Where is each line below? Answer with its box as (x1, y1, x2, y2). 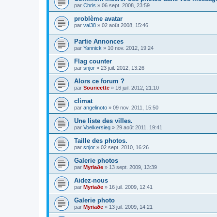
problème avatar (74, 15, 123, 22)
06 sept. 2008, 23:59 (102, 2, 150, 8)
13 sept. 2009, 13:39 (109, 164, 157, 170)
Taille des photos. (74, 137, 127, 144)
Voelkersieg (83, 124, 110, 130)
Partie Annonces (74, 37, 124, 45)
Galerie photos (74, 156, 118, 164)
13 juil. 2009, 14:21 (109, 203, 153, 210)
